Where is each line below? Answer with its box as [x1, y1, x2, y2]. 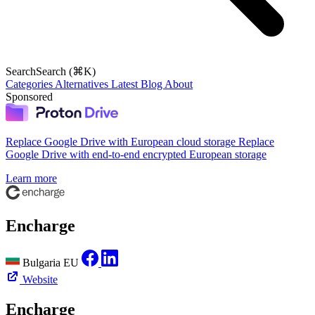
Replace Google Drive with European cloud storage [6, 136, 236, 148]
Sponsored [6, 91, 53, 103]
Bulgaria [22, 256, 60, 269]
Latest [111, 78, 141, 90]
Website [22, 273, 58, 285]
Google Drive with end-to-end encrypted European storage [6, 148, 266, 161]
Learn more [6, 172, 57, 185]
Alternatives [55, 78, 111, 90]
